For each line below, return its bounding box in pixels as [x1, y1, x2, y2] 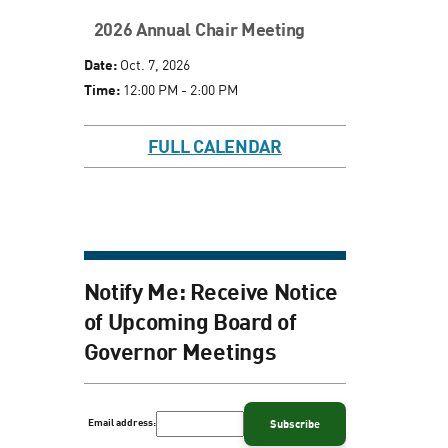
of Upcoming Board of [83, 306, 297, 335]
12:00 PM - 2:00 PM [119, 81, 238, 99]
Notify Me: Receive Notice [83, 276, 338, 305]
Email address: [87, 416, 156, 429]
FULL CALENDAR [147, 135, 282, 158]
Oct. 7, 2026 [116, 56, 190, 74]
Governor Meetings [83, 336, 277, 365]
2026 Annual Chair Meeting [93, 18, 305, 41]
